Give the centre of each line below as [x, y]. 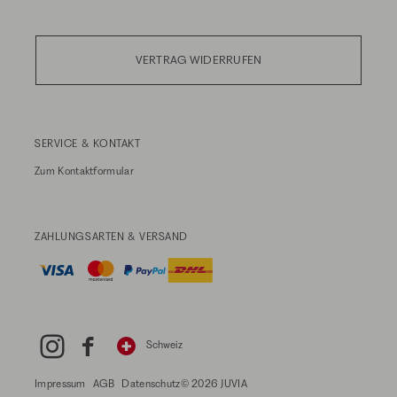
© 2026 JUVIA [214, 383]
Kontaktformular [96, 171]
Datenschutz [151, 383]
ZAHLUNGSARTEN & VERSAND [111, 236]
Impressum [60, 383]
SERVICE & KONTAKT [88, 143]
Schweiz [164, 344]
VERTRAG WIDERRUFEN [198, 59]
